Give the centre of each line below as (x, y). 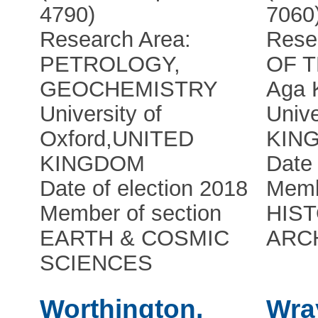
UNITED (153, 139)
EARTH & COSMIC (135, 238)
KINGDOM (93, 164)
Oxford (73, 139)
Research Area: (116, 40)
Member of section (131, 214)
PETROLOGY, (110, 65)
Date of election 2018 (144, 189)
